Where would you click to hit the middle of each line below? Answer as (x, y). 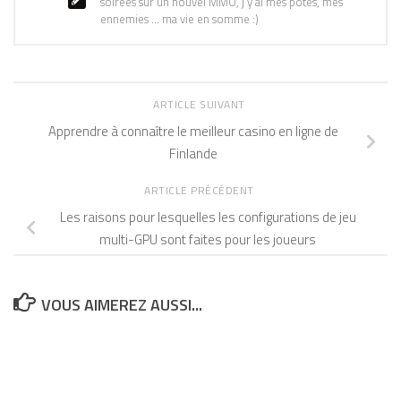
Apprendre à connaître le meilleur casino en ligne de (193, 131)
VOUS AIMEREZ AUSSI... (121, 305)
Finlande (193, 153)
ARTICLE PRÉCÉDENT (200, 190)
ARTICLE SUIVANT (200, 105)
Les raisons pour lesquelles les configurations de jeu (208, 217)
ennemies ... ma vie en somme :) (179, 19)
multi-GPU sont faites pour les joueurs (208, 239)
